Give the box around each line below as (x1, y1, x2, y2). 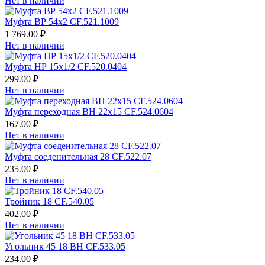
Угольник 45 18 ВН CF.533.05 (5, 241, 125, 251)
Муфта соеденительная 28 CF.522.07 (5, 151, 151, 161)
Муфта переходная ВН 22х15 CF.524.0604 (5, 106, 173, 117)
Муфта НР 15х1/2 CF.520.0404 (5, 61, 127, 72)
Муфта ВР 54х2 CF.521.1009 (5, 16, 119, 27)
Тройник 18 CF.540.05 (5, 196, 94, 206)
